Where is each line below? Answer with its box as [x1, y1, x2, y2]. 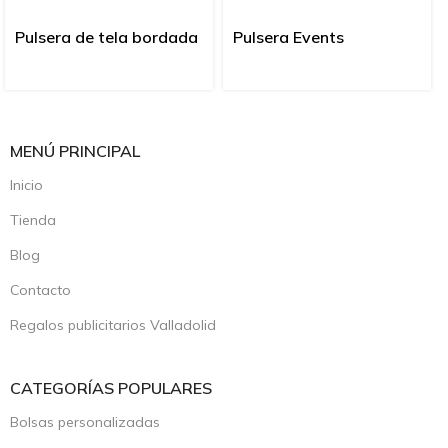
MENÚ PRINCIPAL [10, 141, 140, 162]
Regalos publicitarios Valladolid [10, 316, 216, 335]
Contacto [10, 281, 71, 300]
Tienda [10, 211, 56, 230]
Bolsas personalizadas [10, 413, 160, 432]
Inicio [10, 176, 43, 195]
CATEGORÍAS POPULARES [10, 378, 212, 399]
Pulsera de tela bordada [15, 27, 198, 48]
